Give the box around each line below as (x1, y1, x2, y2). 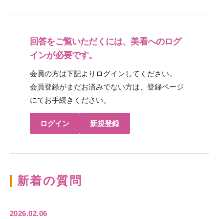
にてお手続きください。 (30, 96, 110, 105)
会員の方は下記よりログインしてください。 (30, 69, 176, 78)
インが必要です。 (30, 50, 97, 61)
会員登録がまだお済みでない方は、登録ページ (30, 83, 184, 91)
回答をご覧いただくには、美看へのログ (30, 37, 181, 47)
